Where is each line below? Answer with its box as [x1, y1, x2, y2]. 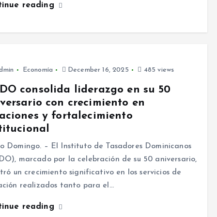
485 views [141, 66, 174, 74]
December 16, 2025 [65, 66, 129, 74]
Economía [22, 66, 53, 74]
